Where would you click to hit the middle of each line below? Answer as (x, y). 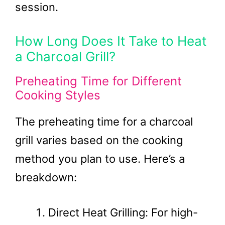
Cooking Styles (58, 95)
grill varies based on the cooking (99, 140)
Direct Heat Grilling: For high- (123, 212)
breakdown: (46, 177)
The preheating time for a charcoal (104, 122)
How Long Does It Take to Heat (111, 41)
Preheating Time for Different (98, 81)
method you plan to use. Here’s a (100, 159)
